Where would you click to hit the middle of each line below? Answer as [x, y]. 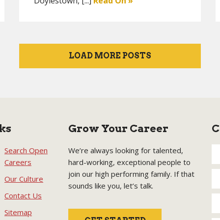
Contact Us [23, 195]
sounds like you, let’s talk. [111, 186]
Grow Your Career [118, 128]
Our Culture [24, 179]
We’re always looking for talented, [126, 150]
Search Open [26, 150]
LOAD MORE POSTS [110, 56]
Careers [18, 162]
